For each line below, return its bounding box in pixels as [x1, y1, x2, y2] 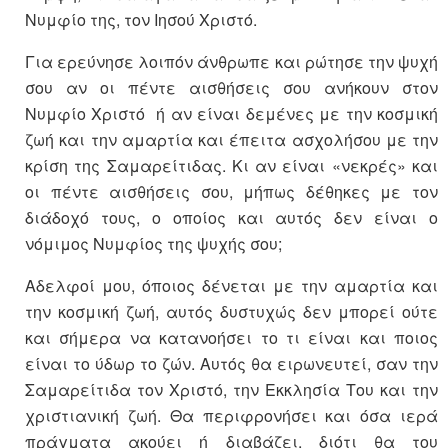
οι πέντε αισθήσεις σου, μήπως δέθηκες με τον [25, 179, 438, 203]
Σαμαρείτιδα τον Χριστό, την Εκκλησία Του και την [25, 377, 438, 401]
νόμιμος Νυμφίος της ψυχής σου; [25, 231, 282, 255]
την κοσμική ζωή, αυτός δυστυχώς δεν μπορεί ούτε [25, 299, 438, 323]
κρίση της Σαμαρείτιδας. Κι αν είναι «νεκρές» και [25, 153, 438, 177]
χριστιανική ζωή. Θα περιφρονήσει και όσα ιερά [25, 403, 438, 427]
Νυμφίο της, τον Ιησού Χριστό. [25, 7, 257, 31]
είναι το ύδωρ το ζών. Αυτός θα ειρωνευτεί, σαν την [25, 351, 438, 375]
